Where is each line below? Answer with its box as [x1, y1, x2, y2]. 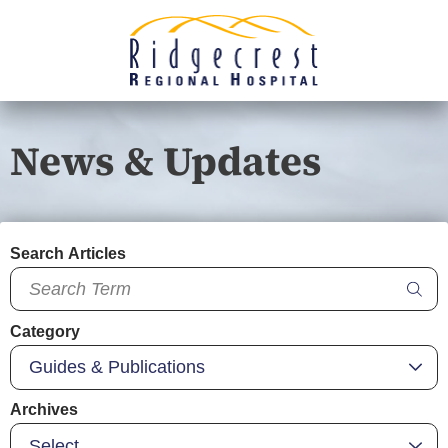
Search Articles [10, 244, 126, 262]
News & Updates [10, 132, 322, 188]
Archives [10, 401, 78, 419]
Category [10, 323, 80, 341]
